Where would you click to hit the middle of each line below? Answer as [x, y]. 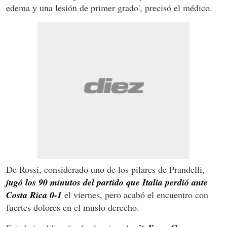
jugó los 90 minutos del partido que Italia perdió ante [107, 182]
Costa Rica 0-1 [34, 195]
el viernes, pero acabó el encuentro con [135, 194]
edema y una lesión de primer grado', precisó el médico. [109, 7]
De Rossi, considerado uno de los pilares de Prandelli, [105, 169]
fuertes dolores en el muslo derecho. [73, 207]
